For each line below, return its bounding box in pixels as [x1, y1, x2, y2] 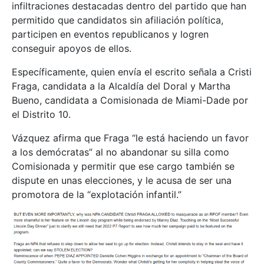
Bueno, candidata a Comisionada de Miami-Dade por [12, 94, 248, 107]
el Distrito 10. [12, 108, 71, 121]
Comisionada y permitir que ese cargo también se [12, 160, 235, 173]
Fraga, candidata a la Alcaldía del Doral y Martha [12, 80, 230, 93]
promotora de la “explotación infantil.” [12, 189, 181, 201]
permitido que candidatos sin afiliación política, [12, 14, 223, 27]
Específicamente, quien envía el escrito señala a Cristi [12, 66, 252, 78]
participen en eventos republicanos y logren [12, 28, 209, 41]
